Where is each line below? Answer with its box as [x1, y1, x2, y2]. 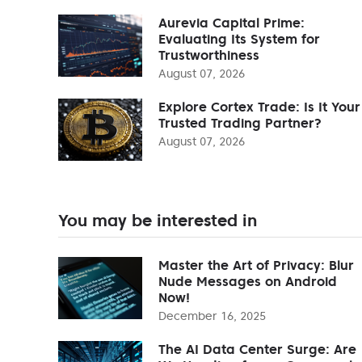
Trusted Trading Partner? [158, 114, 322, 131]
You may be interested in [58, 209, 257, 231]
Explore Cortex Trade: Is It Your [158, 98, 360, 115]
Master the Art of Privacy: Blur [158, 256, 354, 273]
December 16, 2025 [158, 308, 266, 323]
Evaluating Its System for [158, 30, 320, 47]
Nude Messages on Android [158, 272, 337, 289]
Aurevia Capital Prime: [158, 14, 305, 31]
